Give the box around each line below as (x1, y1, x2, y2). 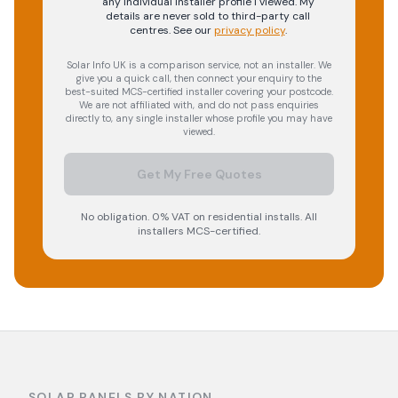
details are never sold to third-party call (106, 9, 310, 23)
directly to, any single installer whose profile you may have (66, 112, 332, 124)
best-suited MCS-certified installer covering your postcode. (65, 85, 333, 98)
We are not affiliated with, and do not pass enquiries (79, 99, 319, 111)
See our (170, 23, 211, 37)
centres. (129, 23, 171, 37)
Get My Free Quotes (136, 166, 262, 182)
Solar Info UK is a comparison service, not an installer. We (67, 59, 331, 71)
